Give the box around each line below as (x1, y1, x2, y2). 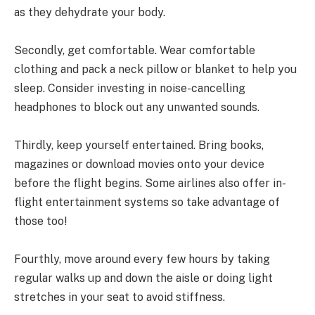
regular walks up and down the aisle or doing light (14, 271, 273, 285)
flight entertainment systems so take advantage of (14, 195, 280, 210)
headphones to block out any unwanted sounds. (14, 101, 259, 115)
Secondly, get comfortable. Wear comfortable (14, 44, 255, 58)
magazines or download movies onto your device (14, 157, 264, 172)
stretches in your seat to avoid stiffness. (14, 290, 225, 304)
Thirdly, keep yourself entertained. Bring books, (14, 139, 264, 153)
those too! (14, 214, 67, 229)
